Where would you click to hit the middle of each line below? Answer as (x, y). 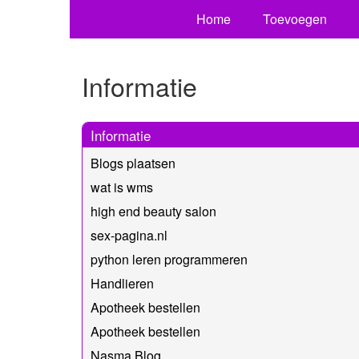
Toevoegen (294, 19)
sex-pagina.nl (129, 235)
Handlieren (122, 283)
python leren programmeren (169, 259)
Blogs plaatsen (133, 163)
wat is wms (122, 187)
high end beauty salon (153, 211)
